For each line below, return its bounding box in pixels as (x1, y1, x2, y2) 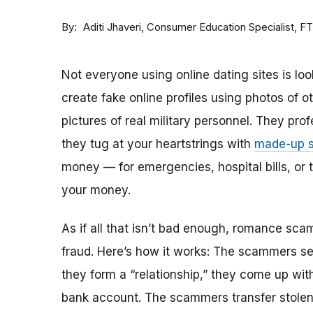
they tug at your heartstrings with (61, 137, 254, 152)
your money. (61, 183, 131, 198)
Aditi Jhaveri (83, 21, 141, 34)
